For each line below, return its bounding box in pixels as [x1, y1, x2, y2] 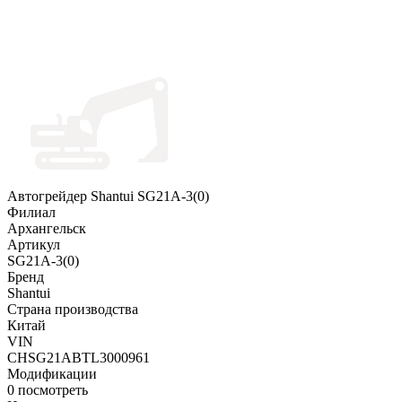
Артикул [7, 237, 60, 253]
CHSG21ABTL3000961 [7, 350, 150, 366]
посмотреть [18, 382, 88, 398]
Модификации [7, 366, 97, 382]
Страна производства [7, 301, 138, 318]
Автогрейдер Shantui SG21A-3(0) [7, 188, 209, 205]
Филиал [7, 205, 56, 221]
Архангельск [7, 221, 86, 237]
